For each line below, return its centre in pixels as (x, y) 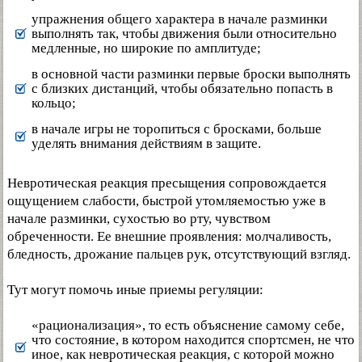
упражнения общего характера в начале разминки (179, 19)
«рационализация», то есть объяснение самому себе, (188, 326)
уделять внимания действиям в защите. (146, 144)
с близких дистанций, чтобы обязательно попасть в (182, 89)
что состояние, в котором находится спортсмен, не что (193, 340)
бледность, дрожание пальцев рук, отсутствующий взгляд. (179, 255)
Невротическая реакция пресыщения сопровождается (167, 183)
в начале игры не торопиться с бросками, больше (177, 129)
